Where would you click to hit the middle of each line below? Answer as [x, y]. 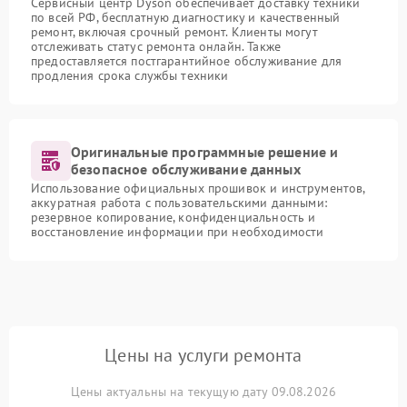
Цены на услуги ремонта [203, 355]
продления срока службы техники [130, 75]
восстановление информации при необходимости [178, 232]
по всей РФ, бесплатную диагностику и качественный [186, 17]
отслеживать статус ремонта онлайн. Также [156, 46]
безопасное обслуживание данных [186, 169]
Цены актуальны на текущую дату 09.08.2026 [203, 392]
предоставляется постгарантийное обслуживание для [187, 61]
